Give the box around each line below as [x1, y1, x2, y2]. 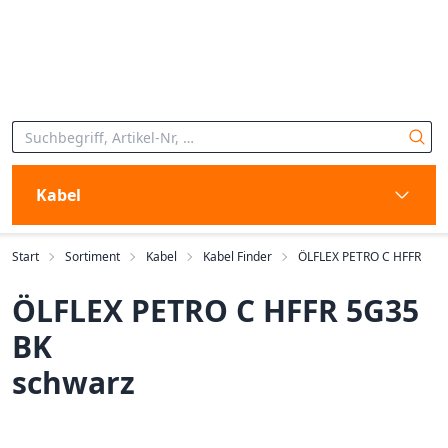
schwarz [12, 362, 135, 403]
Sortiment [65, 248, 120, 265]
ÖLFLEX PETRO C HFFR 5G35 [12, 290, 419, 331]
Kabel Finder [203, 248, 272, 265]
